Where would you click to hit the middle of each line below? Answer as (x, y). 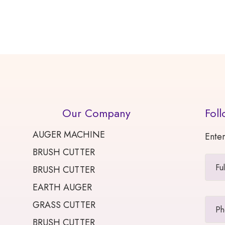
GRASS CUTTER (64, 205)
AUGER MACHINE (69, 135)
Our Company (96, 113)
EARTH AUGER (63, 188)
